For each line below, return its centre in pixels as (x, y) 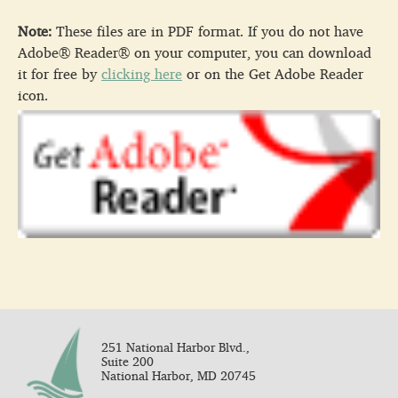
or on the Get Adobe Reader (273, 74)
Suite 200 (127, 361)
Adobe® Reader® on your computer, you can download (195, 52)
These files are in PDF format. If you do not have (207, 31)
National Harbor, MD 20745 (179, 375)
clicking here (142, 74)
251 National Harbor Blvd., (175, 347)
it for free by (60, 74)
